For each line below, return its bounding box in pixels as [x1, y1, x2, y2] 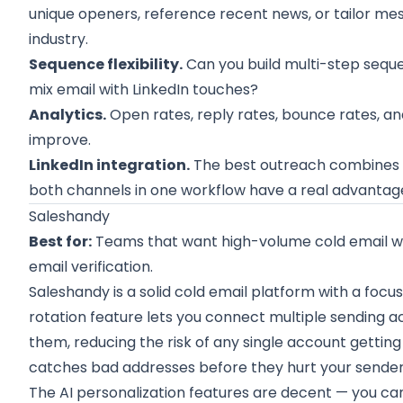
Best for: [29, 231, 93, 252]
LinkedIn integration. [29, 155, 191, 175]
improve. [29, 130, 92, 150]
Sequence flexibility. [29, 54, 184, 75]
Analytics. [29, 104, 107, 125]
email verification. [29, 256, 154, 277]
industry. [29, 29, 89, 49]
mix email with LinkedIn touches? [29, 79, 259, 100]
